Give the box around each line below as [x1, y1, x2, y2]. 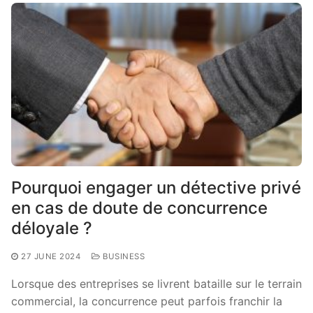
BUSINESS [100, 251, 145, 261]
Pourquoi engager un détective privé [11, 177, 301, 198]
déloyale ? [11, 217, 92, 238]
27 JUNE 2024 [21, 251, 80, 261]
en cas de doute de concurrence [11, 197, 268, 218]
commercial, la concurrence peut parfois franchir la [11, 293, 282, 308]
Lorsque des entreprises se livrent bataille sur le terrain [11, 276, 302, 291]
